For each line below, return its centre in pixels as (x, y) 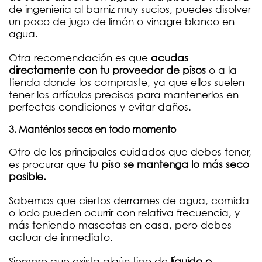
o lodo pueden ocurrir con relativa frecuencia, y (124, 213)
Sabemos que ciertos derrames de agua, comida (129, 201)
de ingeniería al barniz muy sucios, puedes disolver (130, 9)
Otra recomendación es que (80, 58)
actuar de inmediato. (61, 237)
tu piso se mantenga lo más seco (169, 164)
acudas (170, 58)
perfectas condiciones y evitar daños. (100, 107)
